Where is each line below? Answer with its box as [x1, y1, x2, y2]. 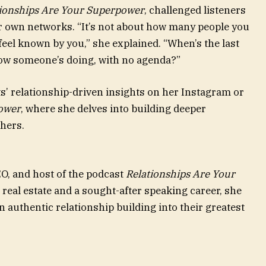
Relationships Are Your [125, 167, 235, 181]
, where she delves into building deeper [20, 102, 206, 116]
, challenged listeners [144, 3, 246, 17]
